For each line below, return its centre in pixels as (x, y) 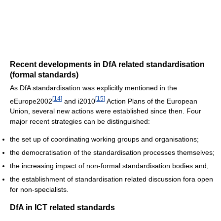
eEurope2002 (31, 101)
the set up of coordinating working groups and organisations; (104, 139)
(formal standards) (44, 74)
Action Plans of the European (151, 101)
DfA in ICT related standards (62, 208)
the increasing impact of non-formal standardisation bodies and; (109, 166)
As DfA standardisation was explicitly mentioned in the (93, 88)
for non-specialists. (39, 190)
